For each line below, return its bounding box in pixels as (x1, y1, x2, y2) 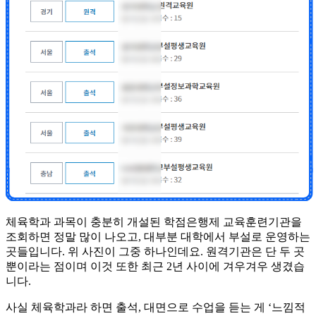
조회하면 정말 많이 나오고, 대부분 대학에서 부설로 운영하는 (6, 231, 310, 243)
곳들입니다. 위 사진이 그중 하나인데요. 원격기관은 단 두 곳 (6, 245, 305, 258)
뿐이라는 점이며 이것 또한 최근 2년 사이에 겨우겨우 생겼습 (6, 260, 305, 273)
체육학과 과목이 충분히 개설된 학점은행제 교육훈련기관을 (6, 216, 302, 229)
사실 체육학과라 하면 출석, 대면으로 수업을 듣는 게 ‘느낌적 (6, 301, 305, 314)
